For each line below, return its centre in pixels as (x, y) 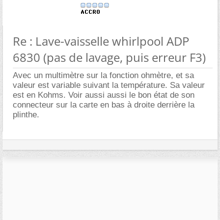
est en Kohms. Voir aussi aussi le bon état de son (104, 95)
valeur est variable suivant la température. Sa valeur (109, 85)
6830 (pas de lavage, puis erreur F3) (109, 57)
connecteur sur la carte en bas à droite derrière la (104, 105)
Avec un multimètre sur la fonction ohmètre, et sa (103, 75)
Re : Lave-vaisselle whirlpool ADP (101, 41)
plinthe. (26, 114)
